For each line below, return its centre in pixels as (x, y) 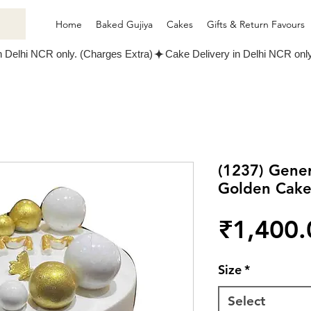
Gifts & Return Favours (256, 24)
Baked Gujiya (124, 24)
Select (246, 301)
